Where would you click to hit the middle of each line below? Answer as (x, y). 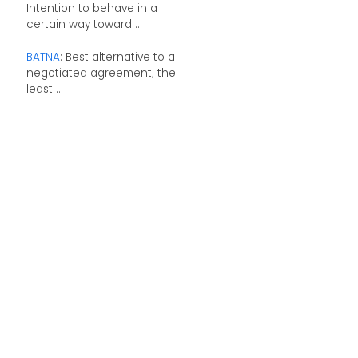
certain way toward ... (84, 24)
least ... (44, 89)
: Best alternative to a (117, 58)
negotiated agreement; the (101, 74)
